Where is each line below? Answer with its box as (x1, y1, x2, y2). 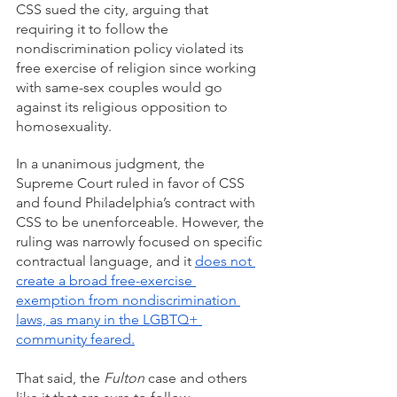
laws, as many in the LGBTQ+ (16, 311, 202, 328)
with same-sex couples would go (16, 79, 226, 96)
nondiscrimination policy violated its (16, 40, 247, 57)
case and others (144, 370, 251, 386)
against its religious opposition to (16, 98, 231, 115)
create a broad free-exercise (16, 272, 196, 289)
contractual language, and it (16, 253, 195, 269)
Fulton (104, 370, 144, 386)
